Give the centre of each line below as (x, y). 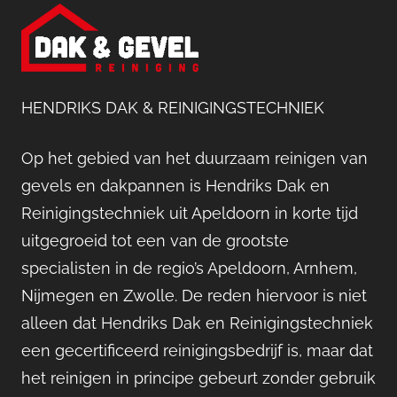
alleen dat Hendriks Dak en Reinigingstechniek (197, 323)
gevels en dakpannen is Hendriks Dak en (175, 186)
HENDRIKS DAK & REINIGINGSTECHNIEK (173, 108)
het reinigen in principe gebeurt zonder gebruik (198, 378)
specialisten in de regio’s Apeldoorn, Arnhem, (189, 268)
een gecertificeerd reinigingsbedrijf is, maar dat (197, 350)
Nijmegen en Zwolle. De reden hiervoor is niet (194, 296)
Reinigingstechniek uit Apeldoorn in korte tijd (190, 213)
